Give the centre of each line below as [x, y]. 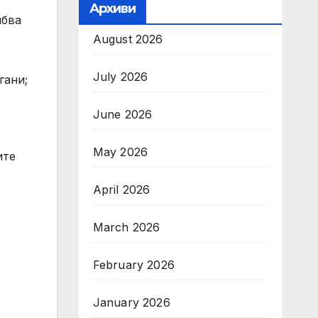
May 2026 [120, 152]
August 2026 [128, 39]
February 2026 [134, 265]
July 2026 [120, 77]
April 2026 [121, 190]
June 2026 [122, 114]
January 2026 [131, 302]
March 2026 [126, 227]
